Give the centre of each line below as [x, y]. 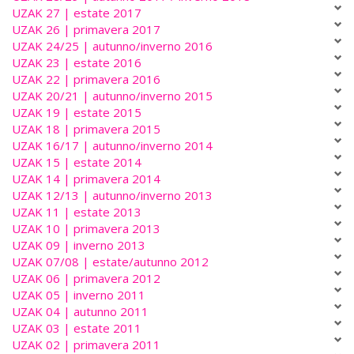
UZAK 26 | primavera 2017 [86, 30]
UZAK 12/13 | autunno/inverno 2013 [112, 196]
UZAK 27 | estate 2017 [77, 13]
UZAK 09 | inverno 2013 [79, 245]
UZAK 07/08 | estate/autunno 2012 [110, 262]
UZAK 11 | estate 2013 [77, 212]
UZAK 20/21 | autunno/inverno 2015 [112, 96]
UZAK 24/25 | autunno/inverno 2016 [112, 46]
